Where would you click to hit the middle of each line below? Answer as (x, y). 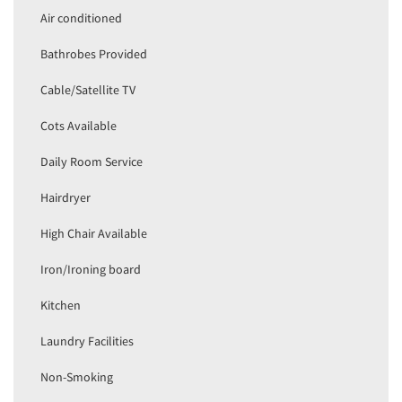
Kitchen (61, 306)
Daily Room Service (92, 162)
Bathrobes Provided (94, 54)
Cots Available (79, 126)
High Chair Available (94, 234)
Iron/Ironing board (91, 270)
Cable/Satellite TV (88, 90)
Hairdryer (66, 198)
